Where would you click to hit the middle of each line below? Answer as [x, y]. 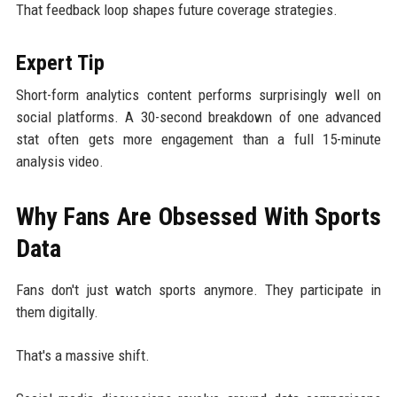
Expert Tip [60, 62]
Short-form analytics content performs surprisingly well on [198, 94]
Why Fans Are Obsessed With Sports [198, 216]
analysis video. [59, 161]
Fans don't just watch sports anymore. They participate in [198, 289]
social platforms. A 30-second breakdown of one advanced [198, 117]
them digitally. [57, 311]
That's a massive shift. [82, 355]
